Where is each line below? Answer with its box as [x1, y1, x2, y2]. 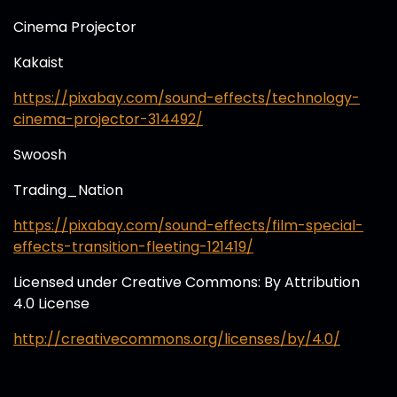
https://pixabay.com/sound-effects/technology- [13, 88, 360, 108]
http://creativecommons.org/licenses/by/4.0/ [13, 329, 340, 349]
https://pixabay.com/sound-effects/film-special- [13, 215, 363, 236]
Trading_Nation [13, 180, 123, 200]
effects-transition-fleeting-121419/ [13, 237, 253, 257]
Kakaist [13, 52, 64, 73]
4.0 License [13, 293, 90, 314]
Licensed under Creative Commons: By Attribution [13, 272, 360, 292]
